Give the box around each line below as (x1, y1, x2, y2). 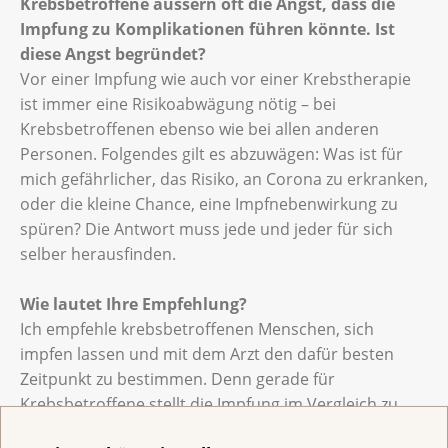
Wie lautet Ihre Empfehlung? (20, 292, 247, 315)
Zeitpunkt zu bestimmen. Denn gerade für (20, 367, 335, 390)
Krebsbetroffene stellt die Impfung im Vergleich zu (20, 392, 398, 415)
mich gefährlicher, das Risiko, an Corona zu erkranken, (20, 167, 428, 190)
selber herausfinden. (20, 242, 176, 265)
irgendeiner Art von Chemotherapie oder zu (20, 417, 350, 440)
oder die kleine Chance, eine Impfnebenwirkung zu (20, 192, 398, 215)
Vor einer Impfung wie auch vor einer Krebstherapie (20, 67, 411, 90)
